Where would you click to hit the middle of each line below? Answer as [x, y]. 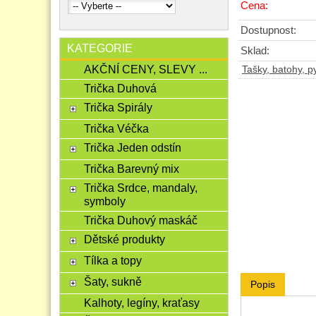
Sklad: [255, 50]
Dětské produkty [124, 239]
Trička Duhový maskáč [140, 220]
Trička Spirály [118, 107]
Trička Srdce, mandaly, [140, 188]
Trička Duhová [120, 88]
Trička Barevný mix [131, 169]
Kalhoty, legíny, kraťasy [141, 303]
